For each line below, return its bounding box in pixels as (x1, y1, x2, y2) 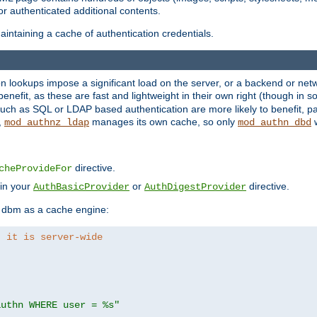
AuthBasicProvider (33, 181, 129, 193)
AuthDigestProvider (144, 181, 246, 193)
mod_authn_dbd (238, 117, 311, 129)
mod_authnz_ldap (4, 117, 89, 129)
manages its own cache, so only (89, 116, 238, 128)
